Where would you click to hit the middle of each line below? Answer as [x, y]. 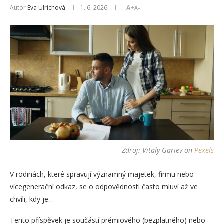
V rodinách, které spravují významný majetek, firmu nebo [102, 174]
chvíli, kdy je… [32, 199]
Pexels [204, 150]
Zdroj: [132, 150]
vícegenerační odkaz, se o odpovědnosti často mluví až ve [104, 186]
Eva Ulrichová [46, 8]
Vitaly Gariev [162, 150]
